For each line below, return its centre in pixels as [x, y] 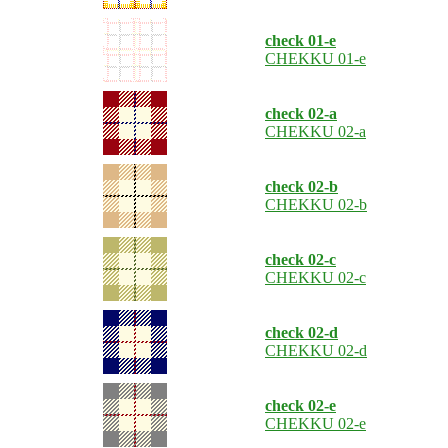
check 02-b [301, 186]
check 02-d [301, 332]
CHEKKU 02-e [315, 423]
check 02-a [301, 113]
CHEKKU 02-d [316, 350]
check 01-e [300, 40]
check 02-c [300, 259]
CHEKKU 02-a [315, 131]
